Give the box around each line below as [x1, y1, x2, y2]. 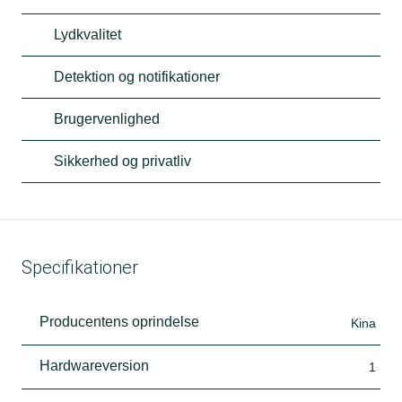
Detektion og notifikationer [54, 68, 220, 84]
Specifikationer [22, 256, 138, 278]
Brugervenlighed [54, 110, 160, 127]
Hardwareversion [39, 357, 149, 373]
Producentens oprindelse [39, 313, 199, 329]
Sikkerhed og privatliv [54, 153, 191, 169]
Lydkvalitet [54, 26, 121, 42]
